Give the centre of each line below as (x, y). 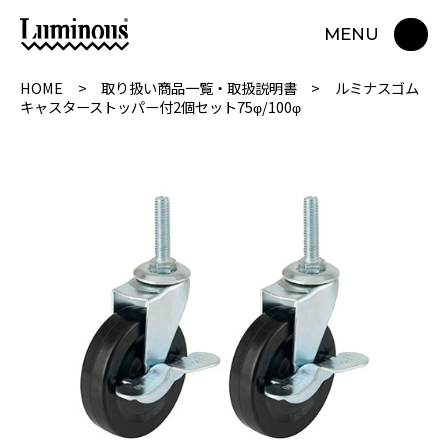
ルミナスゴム (376, 87)
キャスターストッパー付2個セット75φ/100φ (161, 106)
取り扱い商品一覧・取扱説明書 (198, 87)
